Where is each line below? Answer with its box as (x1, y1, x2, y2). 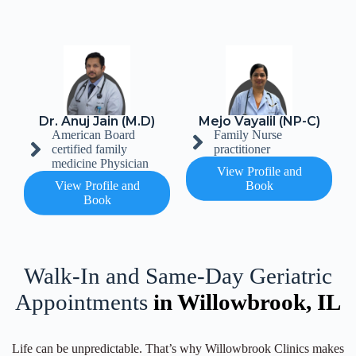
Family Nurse (214, 127, 282, 141)
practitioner (214, 141, 270, 156)
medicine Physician (52, 156, 149, 170)
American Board (52, 127, 135, 141)
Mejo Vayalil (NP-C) (198, 113, 320, 129)
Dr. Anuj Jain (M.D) (39, 113, 155, 129)
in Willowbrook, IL (153, 288, 341, 315)
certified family (52, 141, 127, 156)
